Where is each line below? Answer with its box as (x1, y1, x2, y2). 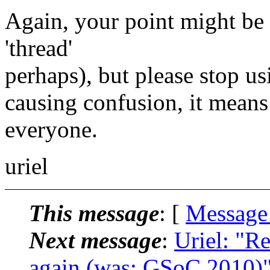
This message (29, 199, 159, 226)
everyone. (5, 116, 98, 142)
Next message (29, 227, 162, 253)
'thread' (5, 34, 72, 61)
